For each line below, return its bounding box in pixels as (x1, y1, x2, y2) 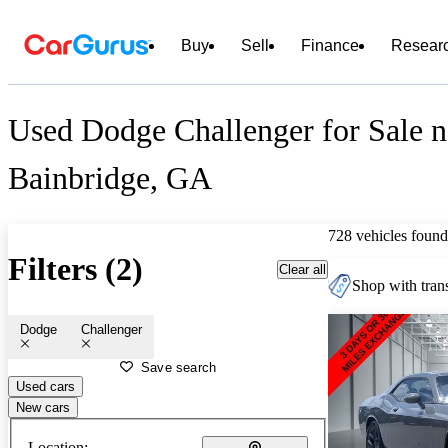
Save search (141, 359, 217, 375)
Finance (301, 37, 359, 54)
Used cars (16, 378, 75, 394)
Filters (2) (8, 251, 143, 288)
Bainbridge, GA (8, 160, 212, 197)
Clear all (279, 261, 326, 277)
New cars (16, 399, 70, 415)
